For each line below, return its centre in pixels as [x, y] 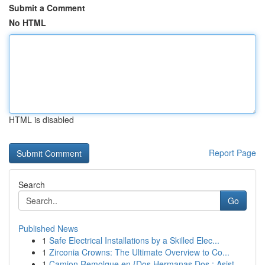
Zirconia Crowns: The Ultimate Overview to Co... [139, 252]
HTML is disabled [41, 119]
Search [32, 185]
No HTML [28, 22]
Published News [48, 228]
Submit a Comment [47, 8]
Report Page [232, 153]
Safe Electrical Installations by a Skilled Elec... [134, 240]
